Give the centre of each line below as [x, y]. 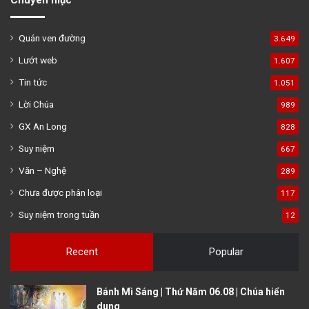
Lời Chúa [36, 104]
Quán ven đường [52, 38]
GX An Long [43, 126]
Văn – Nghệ [42, 170]
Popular [226, 251]
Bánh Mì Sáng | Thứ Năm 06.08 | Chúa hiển [191, 291]
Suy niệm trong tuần [59, 214]
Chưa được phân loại [60, 192]
